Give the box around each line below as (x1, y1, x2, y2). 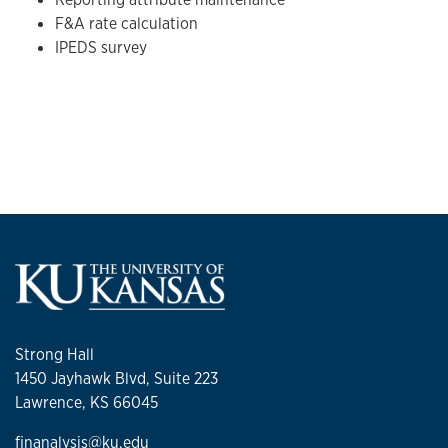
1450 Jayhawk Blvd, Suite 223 (15, 367, 218, 389)
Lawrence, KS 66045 (15, 391, 158, 413)
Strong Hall (15, 343, 94, 365)
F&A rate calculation (55, 13, 198, 35)
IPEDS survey (55, 37, 147, 59)
